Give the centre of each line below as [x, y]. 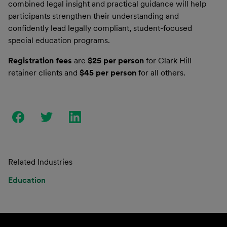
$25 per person [116, 60]
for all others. [161, 72]
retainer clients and [44, 72]
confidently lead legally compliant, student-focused [100, 28]
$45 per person [108, 72]
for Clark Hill [168, 60]
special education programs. [59, 40]
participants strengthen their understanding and [93, 16]
